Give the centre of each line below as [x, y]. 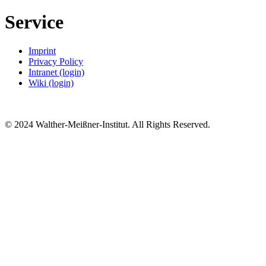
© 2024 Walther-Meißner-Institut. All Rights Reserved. [107, 125]
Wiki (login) [51, 83]
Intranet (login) [56, 72]
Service [34, 22]
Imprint [42, 51]
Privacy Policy [56, 62]
